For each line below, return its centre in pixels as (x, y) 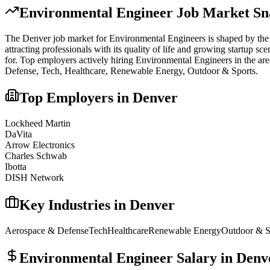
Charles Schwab (36, 156)
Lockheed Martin (38, 124)
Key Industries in (74, 205)
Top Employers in (76, 98)
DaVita (18, 134)
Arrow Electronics (40, 145)
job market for (80, 38)
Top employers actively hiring (78, 60)
